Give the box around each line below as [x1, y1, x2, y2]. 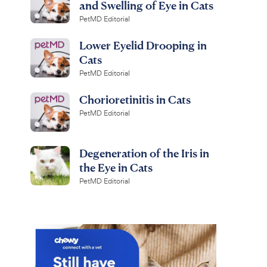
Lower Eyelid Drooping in [79, 38, 207, 52]
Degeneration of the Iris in [79, 146, 209, 160]
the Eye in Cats [79, 160, 153, 174]
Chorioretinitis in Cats [79, 92, 191, 106]
